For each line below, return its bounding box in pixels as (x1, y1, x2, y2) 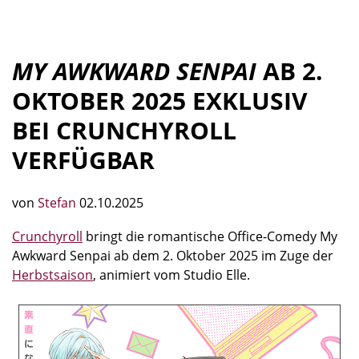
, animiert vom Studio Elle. (93, 266, 250, 284)
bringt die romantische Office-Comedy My (83, 228, 337, 245)
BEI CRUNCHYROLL (12, 114, 236, 147)
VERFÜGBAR (12, 143, 155, 176)
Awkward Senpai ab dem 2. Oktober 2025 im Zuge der (12, 247, 333, 264)
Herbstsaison (12, 266, 93, 284)
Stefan (38, 194, 79, 212)
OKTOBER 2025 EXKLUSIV (12, 84, 308, 117)
